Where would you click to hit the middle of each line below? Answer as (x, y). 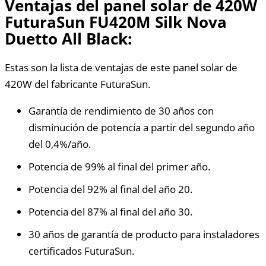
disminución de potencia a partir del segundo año (142, 128)
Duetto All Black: (68, 39)
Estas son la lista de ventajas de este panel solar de (121, 68)
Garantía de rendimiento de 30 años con (121, 111)
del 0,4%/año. (60, 144)
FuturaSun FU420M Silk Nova (116, 22)
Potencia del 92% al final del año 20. (111, 189)
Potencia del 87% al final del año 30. (111, 212)
